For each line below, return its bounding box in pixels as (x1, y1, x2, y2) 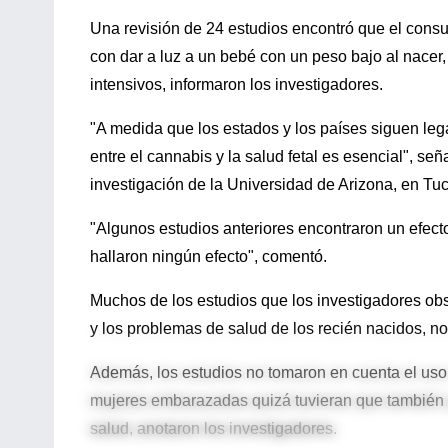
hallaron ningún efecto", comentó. (90, 247, 327, 265)
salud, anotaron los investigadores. (90, 419, 337, 437)
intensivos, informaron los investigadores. (90, 75, 383, 93)
